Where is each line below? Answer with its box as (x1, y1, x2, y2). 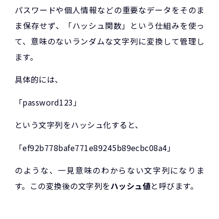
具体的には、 (15, 73, 63, 86)
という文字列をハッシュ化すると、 (15, 119, 143, 131)
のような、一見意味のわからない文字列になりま (15, 164, 204, 176)
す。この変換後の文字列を (15, 180, 110, 192)
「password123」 (15, 96, 82, 108)
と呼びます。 (151, 180, 198, 192)
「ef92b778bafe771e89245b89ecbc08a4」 (15, 141, 175, 153)
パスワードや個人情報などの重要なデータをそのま (15, 4, 204, 16)
